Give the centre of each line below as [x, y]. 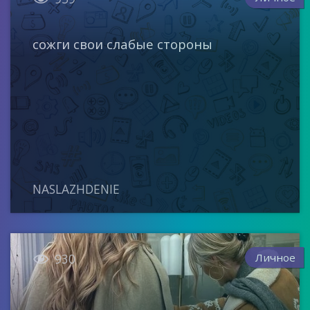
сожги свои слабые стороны [123, 44]
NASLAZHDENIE [76, 189]
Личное [276, 257]
